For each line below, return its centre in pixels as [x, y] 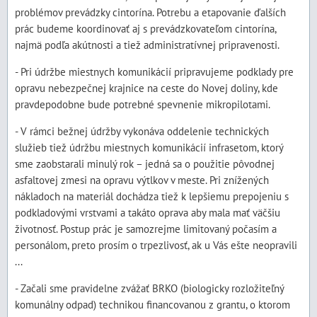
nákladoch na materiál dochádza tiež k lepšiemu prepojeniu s [152, 196]
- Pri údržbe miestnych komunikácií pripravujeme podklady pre [154, 71]
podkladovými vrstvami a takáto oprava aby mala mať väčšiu [148, 212]
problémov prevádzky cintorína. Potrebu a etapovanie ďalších [150, 12]
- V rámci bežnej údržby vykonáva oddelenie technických [142, 131]
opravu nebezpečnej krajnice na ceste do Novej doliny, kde [146, 88]
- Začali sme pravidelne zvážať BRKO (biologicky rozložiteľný [149, 288]
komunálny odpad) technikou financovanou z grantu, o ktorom [152, 304]
